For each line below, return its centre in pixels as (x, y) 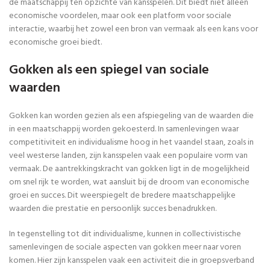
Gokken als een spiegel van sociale (109, 70)
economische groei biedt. (55, 42)
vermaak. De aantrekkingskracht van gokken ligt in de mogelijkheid (129, 169)
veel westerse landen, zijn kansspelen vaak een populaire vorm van (128, 155)
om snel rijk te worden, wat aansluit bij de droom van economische (129, 182)
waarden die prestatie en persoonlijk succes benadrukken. (113, 209)
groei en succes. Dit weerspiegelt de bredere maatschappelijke (122, 195)
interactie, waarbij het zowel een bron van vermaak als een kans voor (133, 29)
